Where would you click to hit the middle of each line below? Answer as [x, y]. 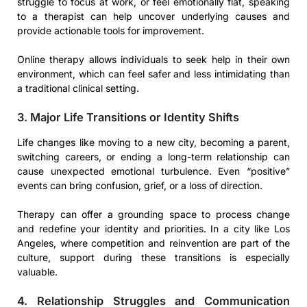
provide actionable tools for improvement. [111, 31]
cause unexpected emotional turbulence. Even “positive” [153, 171]
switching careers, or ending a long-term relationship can [153, 157]
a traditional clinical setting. [78, 88]
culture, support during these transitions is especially [153, 258]
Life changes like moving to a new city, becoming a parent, [153, 143]
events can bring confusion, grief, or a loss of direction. [140, 186]
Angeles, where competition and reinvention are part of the [153, 243]
